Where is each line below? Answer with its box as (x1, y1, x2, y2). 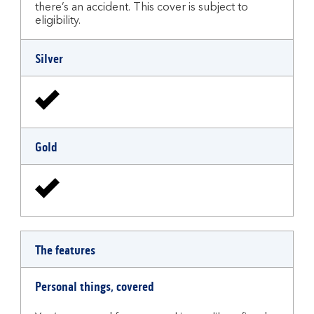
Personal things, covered (35, 279, 153, 294)
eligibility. (35, 15, 81, 27)
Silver (35, 51, 63, 67)
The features (35, 243, 95, 258)
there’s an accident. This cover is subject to (35, 2, 248, 13)
